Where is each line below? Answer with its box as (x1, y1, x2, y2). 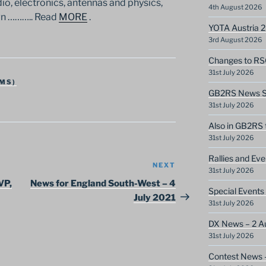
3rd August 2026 (208, 36, 262, 45)
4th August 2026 (208, 3, 262, 12)
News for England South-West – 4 (30, 178, 176, 189)
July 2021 (134, 192, 176, 203)
